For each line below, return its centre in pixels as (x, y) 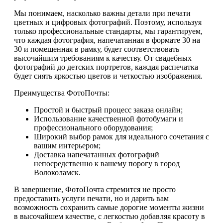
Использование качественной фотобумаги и (109, 119)
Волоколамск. (57, 173)
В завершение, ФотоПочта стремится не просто (95, 190)
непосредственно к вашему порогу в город (107, 164)
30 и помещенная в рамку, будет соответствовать (97, 49)
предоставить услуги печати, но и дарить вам (91, 199)
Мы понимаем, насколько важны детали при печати (102, 13)
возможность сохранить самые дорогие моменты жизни (109, 208)
